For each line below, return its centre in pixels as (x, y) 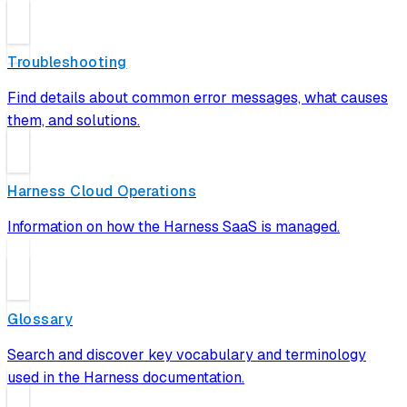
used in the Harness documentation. (126, 377)
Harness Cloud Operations (102, 192)
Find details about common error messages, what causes (198, 98)
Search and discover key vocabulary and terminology (187, 354)
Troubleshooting (67, 63)
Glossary (40, 319)
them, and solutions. (74, 121)
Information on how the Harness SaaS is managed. (174, 227)
